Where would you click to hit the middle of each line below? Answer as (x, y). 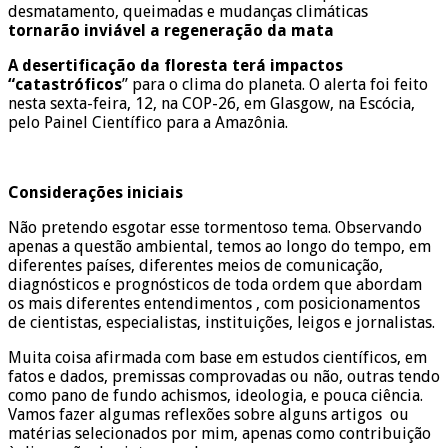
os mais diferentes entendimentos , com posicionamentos (214, 303)
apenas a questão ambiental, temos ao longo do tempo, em (219, 246)
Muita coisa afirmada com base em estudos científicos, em (217, 357)
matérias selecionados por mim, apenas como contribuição (219, 433)
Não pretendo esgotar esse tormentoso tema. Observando (215, 227)
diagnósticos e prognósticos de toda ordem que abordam (215, 284)
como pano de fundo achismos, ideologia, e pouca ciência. (215, 395)
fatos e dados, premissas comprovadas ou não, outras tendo (224, 376)
